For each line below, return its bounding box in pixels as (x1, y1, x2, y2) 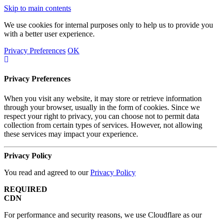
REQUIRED (4, 184, 47, 193)
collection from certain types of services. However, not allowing (4, 120, 202, 129)
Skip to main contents (4, 4, 71, 12)
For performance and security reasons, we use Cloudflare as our (4, 210, 202, 219)
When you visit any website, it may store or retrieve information (4, 94, 202, 103)
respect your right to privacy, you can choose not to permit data (4, 111, 199, 120)
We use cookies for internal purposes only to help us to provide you (4, 21, 213, 29)
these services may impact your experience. (4, 129, 138, 138)
